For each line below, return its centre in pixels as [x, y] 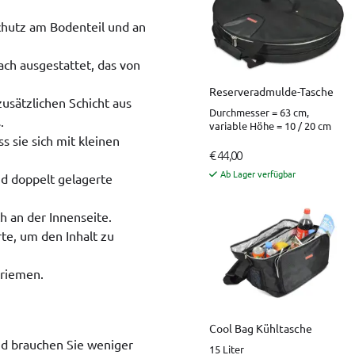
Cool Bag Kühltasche [261, 328]
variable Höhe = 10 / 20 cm [270, 126]
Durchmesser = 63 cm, [259, 113]
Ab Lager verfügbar [258, 174]
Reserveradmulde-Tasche [271, 92]
